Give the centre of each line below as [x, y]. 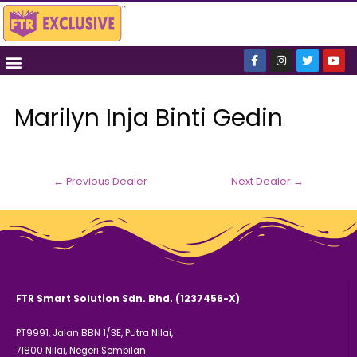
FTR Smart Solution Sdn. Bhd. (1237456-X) [128, 299]
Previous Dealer [105, 182]
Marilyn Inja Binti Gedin [149, 118]
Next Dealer [263, 182]
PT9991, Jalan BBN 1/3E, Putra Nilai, [94, 333]
